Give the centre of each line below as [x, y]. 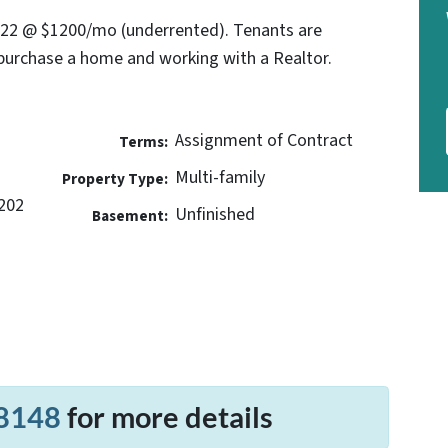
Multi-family [219, 177]
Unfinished [214, 214]
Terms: [143, 141]
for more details [167, 417]
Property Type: [114, 178]
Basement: [129, 215]
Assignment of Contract [263, 140]
